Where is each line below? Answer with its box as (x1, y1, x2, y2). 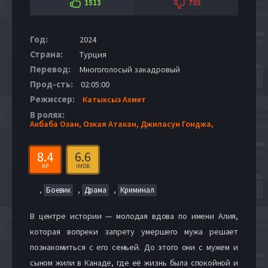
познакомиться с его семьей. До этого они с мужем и (30, 241, 238, 252)
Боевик (46, 184, 71, 195)
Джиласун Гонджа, (141, 118, 214, 129)
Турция (78, 48, 106, 60)
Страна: (30, 48, 63, 60)
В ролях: (30, 108, 65, 120)
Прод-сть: (30, 78, 73, 90)
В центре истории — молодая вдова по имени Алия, (30, 210, 238, 221)
